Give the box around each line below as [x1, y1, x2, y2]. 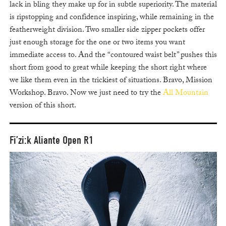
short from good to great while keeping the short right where [9, 61, 207, 75]
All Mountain [162, 86, 208, 100]
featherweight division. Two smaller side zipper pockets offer [9, 23, 205, 37]
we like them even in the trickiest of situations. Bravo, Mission [9, 74, 212, 88]
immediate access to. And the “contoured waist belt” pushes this [9, 48, 217, 63]
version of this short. [9, 99, 76, 113]
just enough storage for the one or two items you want [9, 36, 185, 50]
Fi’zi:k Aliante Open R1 [9, 133, 93, 147]
